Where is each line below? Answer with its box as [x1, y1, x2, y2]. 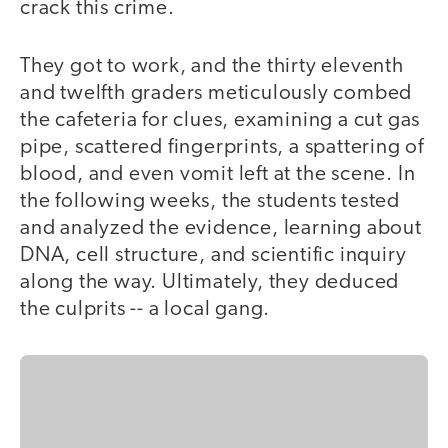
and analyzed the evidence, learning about [20, 218, 422, 240]
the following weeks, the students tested [20, 191, 400, 213]
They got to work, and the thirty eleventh [20, 56, 404, 78]
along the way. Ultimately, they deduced [20, 272, 400, 294]
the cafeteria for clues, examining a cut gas [20, 110, 421, 132]
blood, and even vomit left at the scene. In [20, 164, 416, 186]
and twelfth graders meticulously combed [20, 83, 413, 105]
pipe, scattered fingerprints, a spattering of [20, 137, 424, 159]
